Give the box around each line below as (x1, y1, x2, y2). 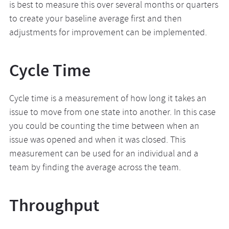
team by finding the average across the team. (9, 162, 181, 175)
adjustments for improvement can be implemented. (9, 27, 207, 40)
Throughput (9, 194, 99, 217)
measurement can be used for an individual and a (9, 148, 198, 162)
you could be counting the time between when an (9, 120, 199, 134)
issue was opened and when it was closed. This (9, 134, 186, 148)
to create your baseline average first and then (9, 13, 182, 27)
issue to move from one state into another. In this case (9, 106, 216, 120)
